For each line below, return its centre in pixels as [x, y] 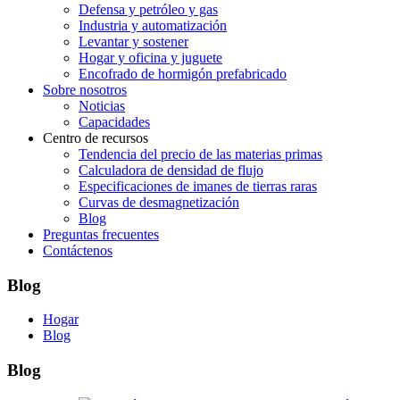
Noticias [102, 106]
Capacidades [114, 122]
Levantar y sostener [133, 42]
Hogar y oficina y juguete [150, 58]
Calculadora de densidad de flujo [171, 170]
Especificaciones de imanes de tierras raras [198, 186]
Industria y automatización [153, 25]
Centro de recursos [96, 138]
